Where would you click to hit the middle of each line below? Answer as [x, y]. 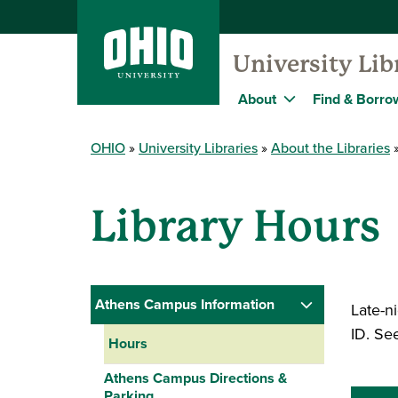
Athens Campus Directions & [195, 378]
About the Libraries [330, 148]
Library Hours [235, 227]
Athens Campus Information [185, 304]
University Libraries [198, 148]
